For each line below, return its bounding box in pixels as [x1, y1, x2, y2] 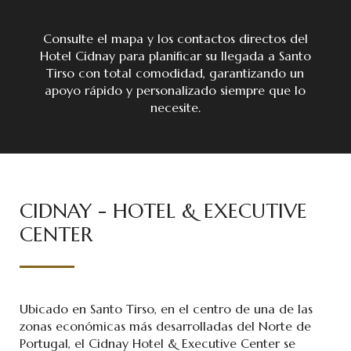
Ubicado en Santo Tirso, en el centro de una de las [20, 300, 313, 317]
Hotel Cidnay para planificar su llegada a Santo [39, 47, 311, 63]
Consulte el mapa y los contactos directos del [42, 30, 308, 46]
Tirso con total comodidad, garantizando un [46, 64, 305, 81]
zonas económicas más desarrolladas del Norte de [20, 317, 311, 334]
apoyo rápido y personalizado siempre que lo [45, 81, 306, 98]
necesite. [150, 99, 201, 115]
